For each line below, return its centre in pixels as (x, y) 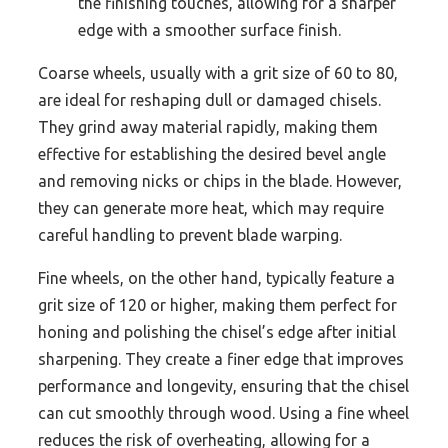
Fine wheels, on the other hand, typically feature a (216, 278)
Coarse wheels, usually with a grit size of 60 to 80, (218, 73)
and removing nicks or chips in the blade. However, (220, 181)
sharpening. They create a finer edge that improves (221, 359)
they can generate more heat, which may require (211, 208)
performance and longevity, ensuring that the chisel (223, 386)
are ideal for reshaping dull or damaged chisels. (209, 100)
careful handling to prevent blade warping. (190, 235)
